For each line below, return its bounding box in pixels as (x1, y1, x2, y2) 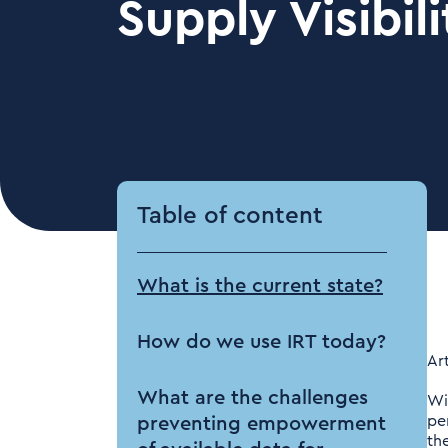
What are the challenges (137, 388, 368, 408)
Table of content (137, 204, 323, 228)
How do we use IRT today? (137, 332, 386, 352)
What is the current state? (137, 276, 383, 296)
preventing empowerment (137, 414, 386, 434)
